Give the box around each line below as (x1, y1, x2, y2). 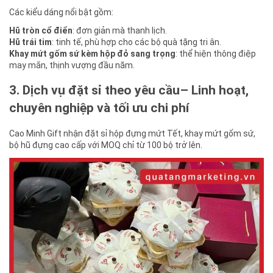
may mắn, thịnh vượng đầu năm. (9, 60, 135, 70)
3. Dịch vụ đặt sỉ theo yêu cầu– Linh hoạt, (9, 83, 249, 98)
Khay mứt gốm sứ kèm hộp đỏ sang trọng (9, 48, 175, 58)
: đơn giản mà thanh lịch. (73, 25, 167, 35)
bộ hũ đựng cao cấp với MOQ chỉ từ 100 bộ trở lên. (9, 140, 202, 150)
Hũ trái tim (9, 37, 52, 47)
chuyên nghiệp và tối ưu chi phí (9, 101, 189, 116)
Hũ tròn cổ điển (9, 25, 73, 35)
